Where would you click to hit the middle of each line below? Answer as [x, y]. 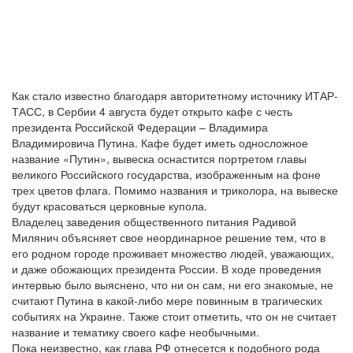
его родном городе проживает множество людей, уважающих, [173, 253]
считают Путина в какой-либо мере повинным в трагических [167, 301]
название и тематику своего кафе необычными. [136, 332]
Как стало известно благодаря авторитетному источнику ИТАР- [175, 96]
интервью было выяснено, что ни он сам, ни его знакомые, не [173, 285]
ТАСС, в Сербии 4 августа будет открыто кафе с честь [152, 111]
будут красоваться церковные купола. [110, 206]
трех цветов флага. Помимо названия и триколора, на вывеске [175, 190]
